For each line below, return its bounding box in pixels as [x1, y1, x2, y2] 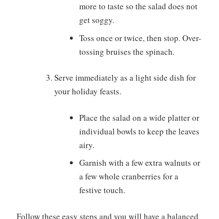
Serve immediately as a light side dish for [54, 72, 196, 84]
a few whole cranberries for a [79, 171, 178, 182]
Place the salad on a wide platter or [79, 111, 199, 123]
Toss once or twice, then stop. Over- [79, 32, 201, 44]
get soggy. [79, 14, 114, 26]
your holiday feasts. [54, 86, 121, 97]
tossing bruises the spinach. [79, 45, 175, 57]
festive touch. [79, 184, 125, 196]
